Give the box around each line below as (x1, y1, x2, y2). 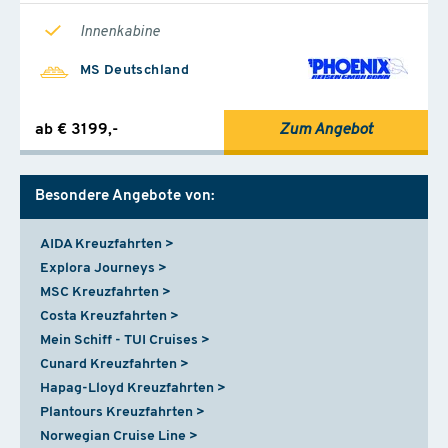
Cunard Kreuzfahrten (40, 356, 177, 372)
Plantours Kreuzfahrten (40, 404, 193, 420)
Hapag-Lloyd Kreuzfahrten (40, 380, 214, 396)
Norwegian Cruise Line (40, 428, 186, 444)
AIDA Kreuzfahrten (40, 236, 162, 252)
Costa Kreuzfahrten (40, 308, 167, 324)
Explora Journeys (40, 260, 155, 276)
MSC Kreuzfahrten (40, 284, 159, 300)
